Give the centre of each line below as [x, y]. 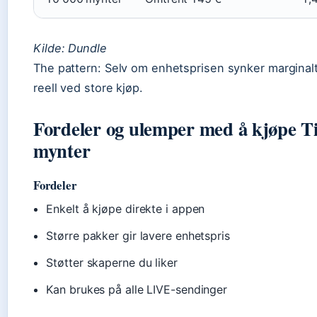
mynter [62, 150]
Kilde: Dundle [70, 48]
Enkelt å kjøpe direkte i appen [126, 209]
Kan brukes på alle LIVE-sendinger [137, 289]
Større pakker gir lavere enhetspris [138, 236]
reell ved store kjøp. [88, 88]
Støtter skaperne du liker [112, 263]
